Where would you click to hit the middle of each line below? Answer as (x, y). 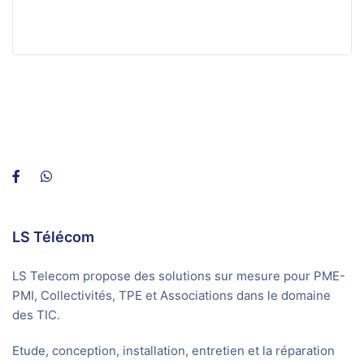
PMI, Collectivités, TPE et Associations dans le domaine (171, 295)
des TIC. (36, 315)
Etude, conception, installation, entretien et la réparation (173, 351)
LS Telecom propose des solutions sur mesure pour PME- (179, 276)
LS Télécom (53, 237)
